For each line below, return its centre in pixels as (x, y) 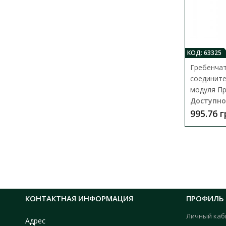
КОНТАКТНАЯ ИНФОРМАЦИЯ (79, 198)
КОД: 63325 (204, 52)
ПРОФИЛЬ (205, 198)
